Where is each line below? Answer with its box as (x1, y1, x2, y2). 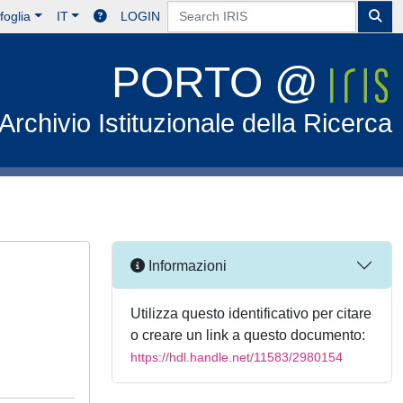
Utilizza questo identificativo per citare (130, 306, 372, 321)
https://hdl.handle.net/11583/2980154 (130, 350, 343, 364)
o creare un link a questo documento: (130, 327, 365, 343)
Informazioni (145, 257, 227, 273)
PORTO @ (112, 58, 331, 106)
